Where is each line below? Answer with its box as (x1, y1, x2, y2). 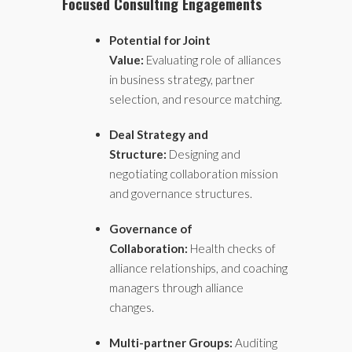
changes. (109, 300, 154, 314)
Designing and (169, 147, 240, 161)
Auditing (235, 335, 277, 350)
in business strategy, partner (109, 72, 255, 86)
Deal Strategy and (109, 127, 208, 141)
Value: (109, 53, 146, 67)
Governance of (109, 222, 192, 236)
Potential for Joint (109, 33, 211, 47)
